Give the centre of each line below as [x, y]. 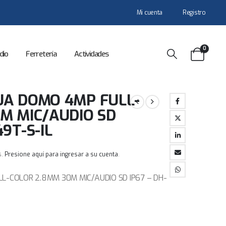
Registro [194, 13]
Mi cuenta [150, 13]
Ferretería [41, 54]
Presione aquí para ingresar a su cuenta [61, 154]
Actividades [91, 54]
